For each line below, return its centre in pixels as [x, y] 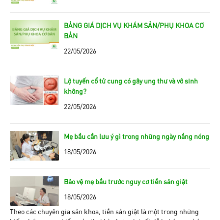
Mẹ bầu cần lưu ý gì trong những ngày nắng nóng [137, 136]
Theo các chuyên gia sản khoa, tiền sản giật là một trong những [104, 211]
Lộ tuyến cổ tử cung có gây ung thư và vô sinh [131, 80]
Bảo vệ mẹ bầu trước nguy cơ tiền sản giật [126, 181]
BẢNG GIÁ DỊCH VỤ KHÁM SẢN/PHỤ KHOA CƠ [134, 25]
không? [75, 91]
